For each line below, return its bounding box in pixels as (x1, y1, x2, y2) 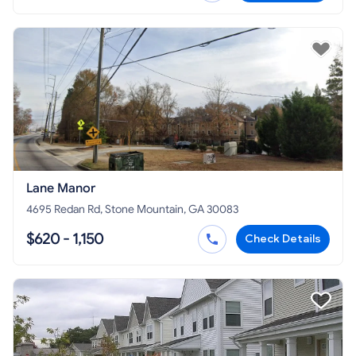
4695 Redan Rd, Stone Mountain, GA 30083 (26, 203, 238, 216)
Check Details (245, 232, 321, 246)
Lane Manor (26, 180, 95, 196)
